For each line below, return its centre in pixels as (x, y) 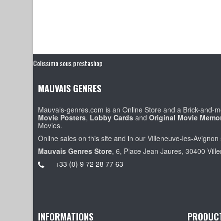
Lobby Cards (112, 117)
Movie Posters (62, 117)
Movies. (50, 125)
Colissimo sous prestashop (68, 63)
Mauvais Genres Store (75, 151)
